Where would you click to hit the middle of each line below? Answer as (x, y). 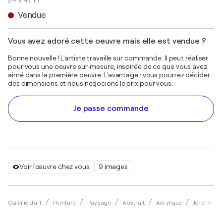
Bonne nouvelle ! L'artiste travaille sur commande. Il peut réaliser (108, 58)
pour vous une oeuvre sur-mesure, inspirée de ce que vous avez (108, 66)
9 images (113, 166)
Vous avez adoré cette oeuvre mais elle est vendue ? (107, 41)
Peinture (65, 203)
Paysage (99, 203)
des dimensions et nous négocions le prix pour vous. (90, 83)
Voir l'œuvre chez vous (55, 166)
